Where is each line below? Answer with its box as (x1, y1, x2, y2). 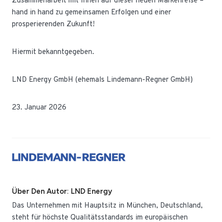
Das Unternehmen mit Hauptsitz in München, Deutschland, (12, 201, 203, 211)
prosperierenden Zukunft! (12, 20, 95, 29)
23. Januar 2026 (12, 103, 66, 112)
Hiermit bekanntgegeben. (12, 48, 94, 57)
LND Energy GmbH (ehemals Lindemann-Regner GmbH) (12, 75, 193, 85)
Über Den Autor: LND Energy (12, 186, 112, 196)
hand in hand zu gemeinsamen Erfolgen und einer (12, 8, 171, 17)
